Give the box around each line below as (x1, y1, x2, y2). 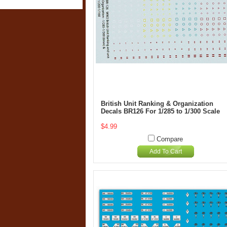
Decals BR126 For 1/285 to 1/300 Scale (101, 107, 220, 115)
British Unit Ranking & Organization (101, 100, 213, 107)
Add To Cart (149, 148, 182, 155)
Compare (157, 135, 183, 143)
